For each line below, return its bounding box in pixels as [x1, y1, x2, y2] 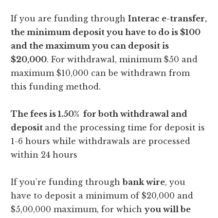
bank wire [123, 177, 165, 187]
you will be [145, 204, 191, 214]
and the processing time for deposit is [45, 122, 205, 132]
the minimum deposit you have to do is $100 [11, 27, 201, 37]
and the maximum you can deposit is [11, 40, 169, 51]
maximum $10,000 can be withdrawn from [11, 68, 190, 78]
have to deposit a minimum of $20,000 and [11, 190, 194, 200]
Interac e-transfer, [128, 13, 207, 23]
